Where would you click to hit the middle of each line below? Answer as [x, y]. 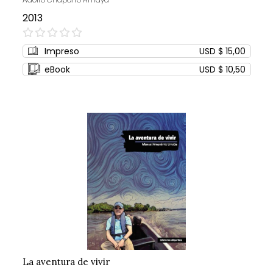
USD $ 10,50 [222, 70]
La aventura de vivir [66, 262]
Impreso [62, 51]
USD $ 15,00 [222, 51]
